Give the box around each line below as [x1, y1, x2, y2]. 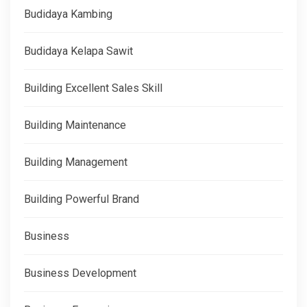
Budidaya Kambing [24, 7, 112, 21]
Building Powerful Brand [24, 192, 139, 206]
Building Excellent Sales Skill [24, 81, 162, 95]
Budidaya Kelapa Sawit [24, 44, 133, 58]
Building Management [24, 155, 127, 169]
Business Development [24, 266, 136, 280]
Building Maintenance [24, 118, 126, 132]
